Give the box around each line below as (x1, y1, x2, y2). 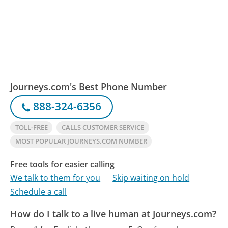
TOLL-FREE (15, 122, 48, 132)
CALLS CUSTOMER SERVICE (61, 122, 144, 132)
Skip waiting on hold (112, 172, 190, 183)
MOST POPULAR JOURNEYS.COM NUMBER (15, 136, 147, 146)
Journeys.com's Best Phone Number (10, 80, 167, 93)
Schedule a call (10, 186, 67, 198)
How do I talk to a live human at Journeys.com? (10, 208, 217, 220)
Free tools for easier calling (10, 158, 115, 170)
